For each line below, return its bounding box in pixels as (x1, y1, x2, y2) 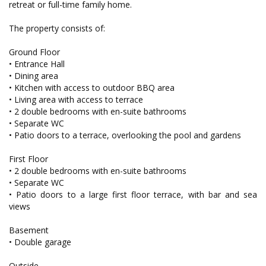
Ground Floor (9, 46, 60, 58)
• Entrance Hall (9, 58, 65, 70)
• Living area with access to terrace (9, 94, 143, 106)
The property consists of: (9, 23, 105, 34)
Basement (9, 224, 49, 236)
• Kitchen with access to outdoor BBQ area (9, 82, 175, 94)
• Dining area (9, 70, 58, 82)
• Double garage (9, 236, 71, 248)
